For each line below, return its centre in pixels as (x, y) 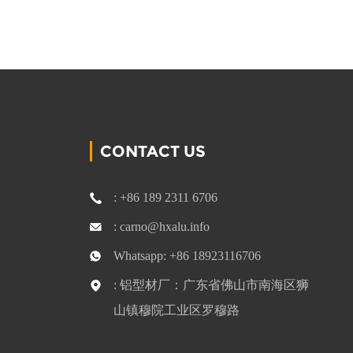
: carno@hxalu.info (161, 227)
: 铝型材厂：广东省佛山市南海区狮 (211, 285)
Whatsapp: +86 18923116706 (187, 256)
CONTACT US (152, 151)
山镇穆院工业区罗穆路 (176, 310)
